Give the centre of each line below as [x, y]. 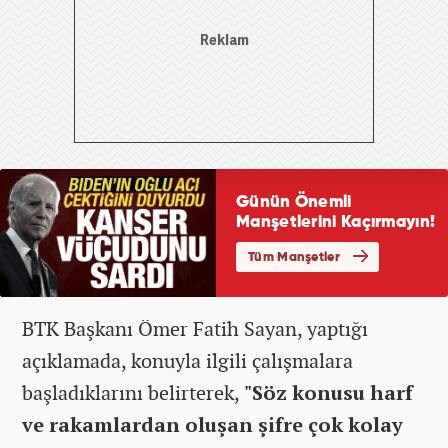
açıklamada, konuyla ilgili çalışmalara [187, 360]
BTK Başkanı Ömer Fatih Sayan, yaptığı [195, 328]
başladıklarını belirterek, [133, 392]
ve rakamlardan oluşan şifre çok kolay [212, 424]
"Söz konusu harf [328, 392]
